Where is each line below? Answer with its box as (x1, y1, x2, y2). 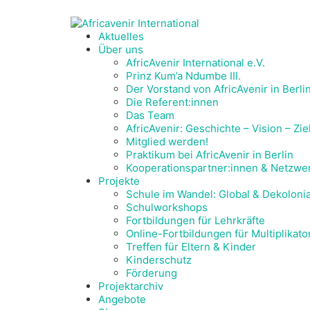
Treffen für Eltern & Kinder (126, 240, 256, 254)
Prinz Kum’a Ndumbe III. (126, 69, 241, 83)
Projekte (98, 174, 140, 188)
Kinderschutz (126, 253, 192, 267)
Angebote (98, 293, 146, 307)
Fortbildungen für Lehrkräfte (126, 214, 265, 228)
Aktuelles (98, 30, 144, 44)
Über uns (98, 43, 143, 57)
